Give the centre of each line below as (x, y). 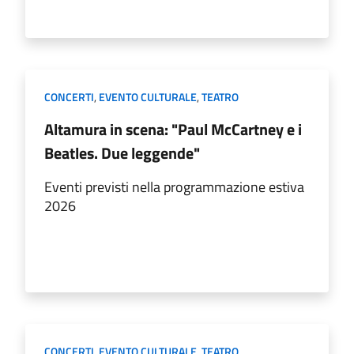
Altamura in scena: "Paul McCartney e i (173, 129)
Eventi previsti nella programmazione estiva (174, 186)
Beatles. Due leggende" (122, 153)
